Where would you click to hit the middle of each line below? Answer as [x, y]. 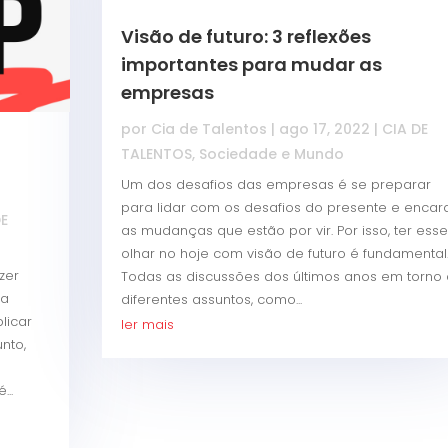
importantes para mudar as [251, 65]
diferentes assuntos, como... [211, 300]
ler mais [147, 325]
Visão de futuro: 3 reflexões [245, 37]
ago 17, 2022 [324, 129]
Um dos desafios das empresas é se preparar [275, 185]
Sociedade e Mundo [271, 154]
